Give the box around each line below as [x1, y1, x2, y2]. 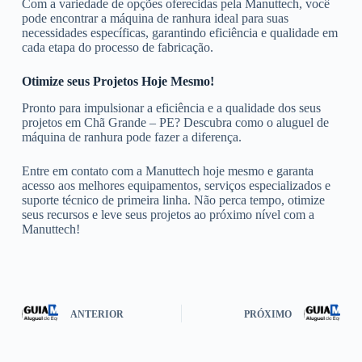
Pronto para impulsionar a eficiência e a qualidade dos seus [21, 100, 321, 115]
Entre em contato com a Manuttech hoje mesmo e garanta [21, 163, 314, 178]
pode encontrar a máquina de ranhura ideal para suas [21, 11, 288, 25]
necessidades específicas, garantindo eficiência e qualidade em [21, 25, 338, 40]
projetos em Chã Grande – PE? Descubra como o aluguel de [21, 115, 329, 129]
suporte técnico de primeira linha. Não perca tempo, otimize [21, 192, 325, 207]
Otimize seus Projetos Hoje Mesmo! [21, 74, 214, 88]
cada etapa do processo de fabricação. [21, 40, 213, 54]
